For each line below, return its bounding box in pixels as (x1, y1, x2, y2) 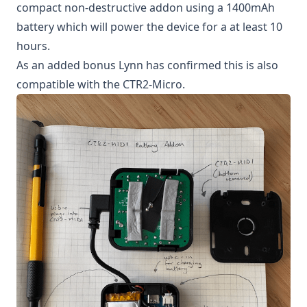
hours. (16, 38, 50, 53)
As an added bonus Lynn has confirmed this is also (16, 58, 278, 73)
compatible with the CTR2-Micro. (16, 77, 185, 92)
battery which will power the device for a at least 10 (16, 19, 282, 34)
